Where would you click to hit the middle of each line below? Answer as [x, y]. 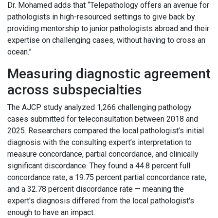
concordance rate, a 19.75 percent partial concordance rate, [107, 178]
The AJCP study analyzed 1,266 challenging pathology [100, 108]
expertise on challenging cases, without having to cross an [106, 40]
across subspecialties [76, 90]
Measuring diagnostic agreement [109, 74]
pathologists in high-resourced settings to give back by [101, 17]
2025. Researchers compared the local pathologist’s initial [106, 131]
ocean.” [20, 52]
